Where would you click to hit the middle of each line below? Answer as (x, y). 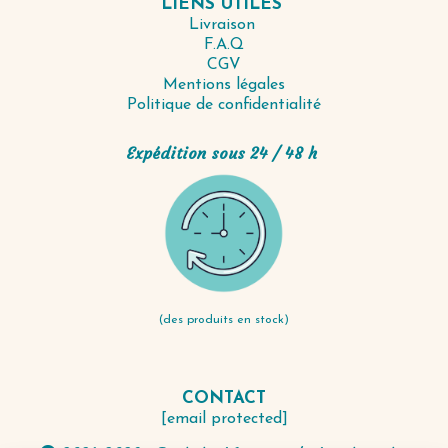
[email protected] (224, 419)
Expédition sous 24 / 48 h (224, 153)
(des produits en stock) (224, 320)
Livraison (224, 25)
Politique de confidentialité (224, 105)
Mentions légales (224, 85)
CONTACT (224, 399)
